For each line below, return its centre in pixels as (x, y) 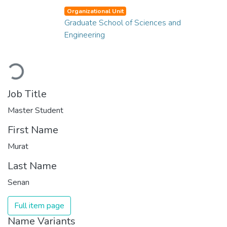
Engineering (85, 35)
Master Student (35, 110)
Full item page (39, 205)
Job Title (27, 94)
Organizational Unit (95, 11)
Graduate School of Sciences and (123, 23)
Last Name (32, 166)
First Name (33, 130)
